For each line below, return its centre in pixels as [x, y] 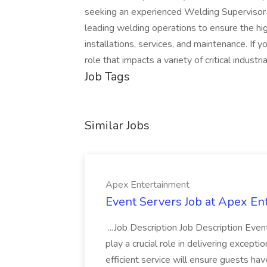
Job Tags [107, 77]
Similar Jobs [117, 125]
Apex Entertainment [148, 185]
